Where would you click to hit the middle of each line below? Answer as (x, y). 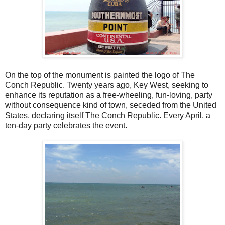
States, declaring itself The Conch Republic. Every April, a (108, 116)
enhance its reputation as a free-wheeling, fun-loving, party (109, 95)
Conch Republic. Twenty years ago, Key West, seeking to (107, 85)
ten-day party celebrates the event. (66, 126)
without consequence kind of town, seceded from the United (111, 105)
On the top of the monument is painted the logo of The (100, 75)
